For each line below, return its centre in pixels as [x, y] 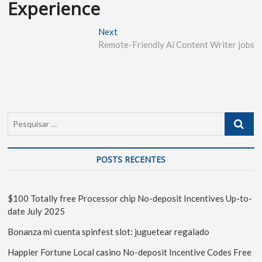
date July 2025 [37, 211]
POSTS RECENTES [131, 159]
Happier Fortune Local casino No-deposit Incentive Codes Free [130, 252]
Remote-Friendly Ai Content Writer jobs [176, 44]
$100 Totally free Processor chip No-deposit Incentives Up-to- [130, 198]
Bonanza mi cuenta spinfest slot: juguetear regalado [109, 231]
